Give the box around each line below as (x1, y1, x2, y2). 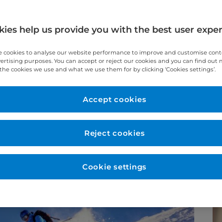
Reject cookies (84, 128, 145, 138)
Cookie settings (82, 162, 147, 172)
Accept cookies (82, 95, 147, 105)
